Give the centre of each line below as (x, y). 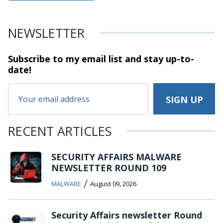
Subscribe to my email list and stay (86, 58)
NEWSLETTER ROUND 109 (109, 167)
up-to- (179, 58)
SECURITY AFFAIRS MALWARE (116, 157)
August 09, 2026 (113, 183)
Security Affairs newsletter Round (127, 215)
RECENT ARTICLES (60, 131)
